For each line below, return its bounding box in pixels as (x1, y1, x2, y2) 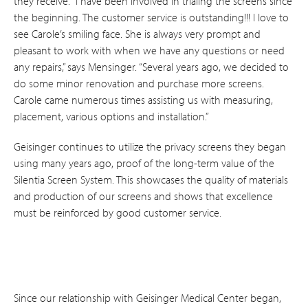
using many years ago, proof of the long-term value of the (14, 155, 274, 170)
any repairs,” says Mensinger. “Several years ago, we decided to (14, 59, 289, 74)
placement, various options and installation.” (14, 109, 209, 123)
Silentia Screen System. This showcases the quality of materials (14, 172, 288, 186)
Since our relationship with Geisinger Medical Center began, (14, 290, 281, 305)
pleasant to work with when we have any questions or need (14, 43, 285, 57)
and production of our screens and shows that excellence (14, 188, 273, 203)
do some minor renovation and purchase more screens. (14, 76, 264, 90)
